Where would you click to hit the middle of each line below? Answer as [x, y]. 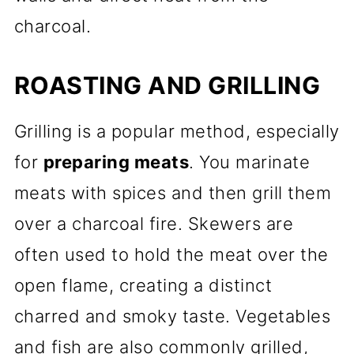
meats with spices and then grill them [173, 193]
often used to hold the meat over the [171, 254]
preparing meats [116, 162]
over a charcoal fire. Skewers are [154, 224]
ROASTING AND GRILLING [167, 85]
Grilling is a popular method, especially [177, 131]
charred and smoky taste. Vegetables [172, 316]
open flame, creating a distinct [143, 285]
